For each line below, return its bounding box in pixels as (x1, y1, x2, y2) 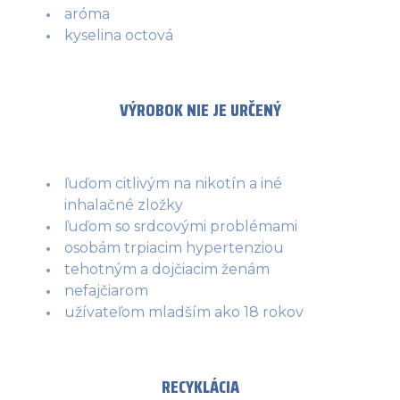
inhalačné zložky (64, 196, 183, 213)
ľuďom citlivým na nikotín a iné (64, 174, 282, 192)
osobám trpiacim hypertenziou (64, 238, 284, 256)
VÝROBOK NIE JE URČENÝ (119, 95, 281, 124)
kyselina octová (64, 26, 173, 44)
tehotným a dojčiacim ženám (64, 260, 270, 278)
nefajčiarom (64, 281, 148, 299)
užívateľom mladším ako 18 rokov (64, 303, 304, 321)
